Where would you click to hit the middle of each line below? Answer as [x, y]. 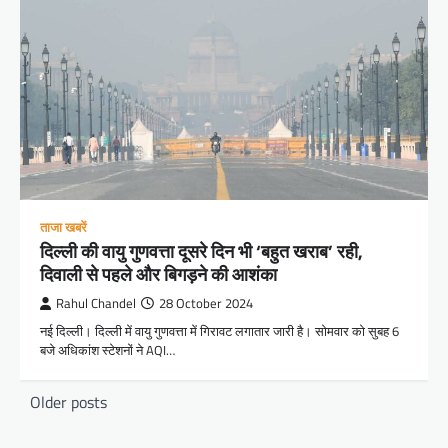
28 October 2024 [206, 303]
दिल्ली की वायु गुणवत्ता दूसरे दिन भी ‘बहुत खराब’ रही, [201, 251]
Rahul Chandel [96, 303]
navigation [66, 424]
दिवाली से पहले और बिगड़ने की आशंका [158, 274]
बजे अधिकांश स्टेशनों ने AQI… [107, 349]
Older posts [68, 401]
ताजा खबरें [63, 227]
